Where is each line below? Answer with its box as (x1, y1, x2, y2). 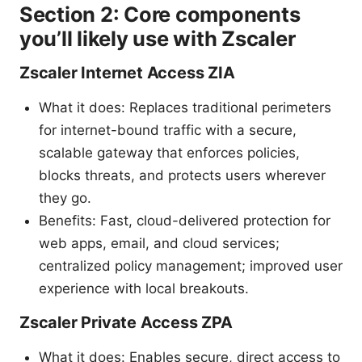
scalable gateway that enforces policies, (39, 144, 300, 161)
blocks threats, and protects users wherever (39, 166, 326, 183)
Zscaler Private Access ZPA (19, 312, 233, 332)
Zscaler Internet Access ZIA (19, 62, 235, 82)
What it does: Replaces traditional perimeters (39, 99, 331, 116)
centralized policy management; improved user (39, 257, 343, 274)
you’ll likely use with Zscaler (19, 25, 296, 51)
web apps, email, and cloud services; (39, 234, 280, 251)
